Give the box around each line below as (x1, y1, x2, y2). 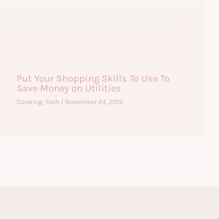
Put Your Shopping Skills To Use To (16, 72, 170, 84)
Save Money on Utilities (16, 82, 121, 94)
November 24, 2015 (65, 97, 123, 106)
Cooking (16, 97, 43, 106)
